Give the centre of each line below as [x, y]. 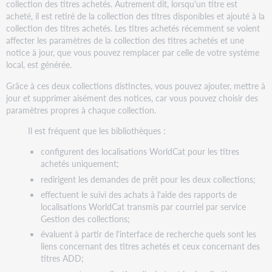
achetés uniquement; [80, 164]
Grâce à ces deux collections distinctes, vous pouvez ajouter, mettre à [136, 85]
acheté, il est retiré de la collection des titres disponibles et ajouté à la [136, 16]
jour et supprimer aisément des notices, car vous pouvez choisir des [132, 97]
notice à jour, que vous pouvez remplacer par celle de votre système [133, 53]
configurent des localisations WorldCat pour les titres [140, 151]
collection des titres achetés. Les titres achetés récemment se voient [133, 28]
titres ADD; [62, 258]
